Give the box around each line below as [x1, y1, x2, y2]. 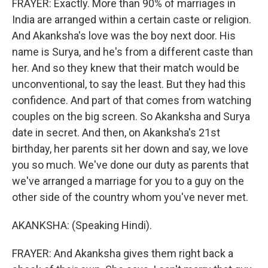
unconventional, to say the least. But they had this [12, 78, 246, 90]
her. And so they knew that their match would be [12, 62, 239, 74]
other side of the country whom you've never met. [12, 191, 248, 203]
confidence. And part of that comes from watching [12, 94, 251, 106]
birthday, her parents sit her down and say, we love [12, 142, 248, 155]
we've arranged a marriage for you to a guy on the [12, 175, 244, 187]
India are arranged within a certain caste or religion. [12, 13, 251, 26]
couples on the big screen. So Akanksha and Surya [12, 110, 250, 123]
